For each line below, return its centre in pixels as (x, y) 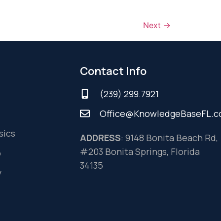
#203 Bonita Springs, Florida (140, 151)
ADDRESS (100, 137)
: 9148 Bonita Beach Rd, (170, 137)
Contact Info (113, 71)
